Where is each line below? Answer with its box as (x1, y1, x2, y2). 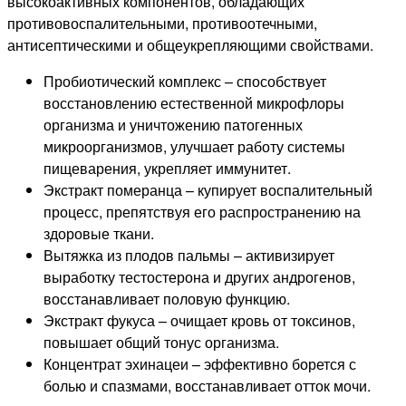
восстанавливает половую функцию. (43, 287, 290, 309)
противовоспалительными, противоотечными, (7, 12, 317, 34)
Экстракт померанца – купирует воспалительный (43, 179, 372, 200)
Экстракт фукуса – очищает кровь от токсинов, (43, 309, 355, 331)
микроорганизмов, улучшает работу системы (43, 135, 345, 157)
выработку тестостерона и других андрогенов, (43, 266, 355, 287)
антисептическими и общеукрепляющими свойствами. (7, 34, 373, 55)
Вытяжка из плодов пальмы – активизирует (43, 244, 334, 266)
